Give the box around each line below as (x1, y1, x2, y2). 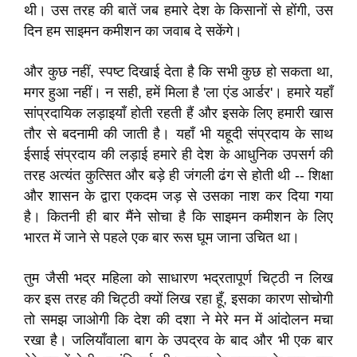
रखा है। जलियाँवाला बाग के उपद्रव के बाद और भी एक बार (24, 332, 333, 348)
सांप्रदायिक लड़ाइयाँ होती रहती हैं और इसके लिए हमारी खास (24, 105, 333, 121)
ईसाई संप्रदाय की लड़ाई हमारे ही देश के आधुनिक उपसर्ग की (24, 147, 333, 163)
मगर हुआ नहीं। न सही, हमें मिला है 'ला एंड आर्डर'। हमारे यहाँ (24, 84, 333, 100)
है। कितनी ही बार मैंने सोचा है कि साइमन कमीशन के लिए (24, 209, 333, 225)
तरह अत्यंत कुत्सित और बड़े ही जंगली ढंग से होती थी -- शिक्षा (24, 167, 333, 183)
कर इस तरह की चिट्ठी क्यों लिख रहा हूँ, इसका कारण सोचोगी (24, 291, 333, 307)
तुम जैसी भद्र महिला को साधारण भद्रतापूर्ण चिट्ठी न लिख (24, 270, 333, 286)
